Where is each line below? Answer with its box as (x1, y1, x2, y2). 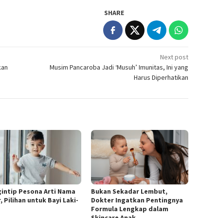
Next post (160, 52, 189, 61)
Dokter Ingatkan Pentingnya (91, 196, 183, 205)
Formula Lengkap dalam (91, 204, 169, 214)
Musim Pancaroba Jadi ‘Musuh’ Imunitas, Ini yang (50, 62, 189, 72)
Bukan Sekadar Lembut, (91, 187, 168, 196)
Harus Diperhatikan (134, 73, 189, 82)
